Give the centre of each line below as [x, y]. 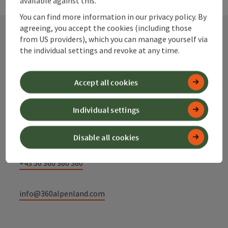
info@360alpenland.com [62, 193]
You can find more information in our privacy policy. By [113, 16]
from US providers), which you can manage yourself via [114, 38]
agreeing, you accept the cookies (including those [106, 27]
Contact [56, 56]
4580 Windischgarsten [58, 133]
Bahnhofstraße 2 [49, 121]
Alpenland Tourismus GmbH [79, 97]
